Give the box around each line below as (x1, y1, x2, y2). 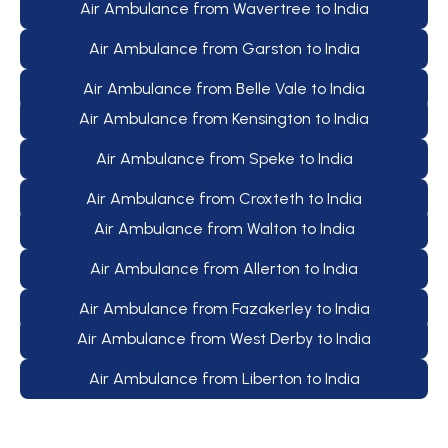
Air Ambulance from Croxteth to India (86, 188, 362, 208)
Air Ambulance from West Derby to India (77, 328, 371, 348)
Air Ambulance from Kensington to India (79, 108, 369, 128)
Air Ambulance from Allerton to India (90, 258, 358, 278)
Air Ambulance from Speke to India (95, 148, 353, 168)
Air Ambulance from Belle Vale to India (83, 78, 365, 98)
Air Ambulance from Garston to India (88, 38, 360, 58)
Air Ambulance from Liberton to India (88, 368, 360, 388)
